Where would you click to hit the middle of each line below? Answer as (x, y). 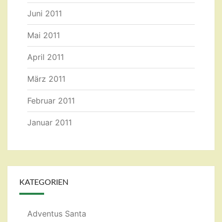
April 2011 (46, 57)
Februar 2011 (51, 101)
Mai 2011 (44, 35)
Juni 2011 (45, 14)
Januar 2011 (50, 123)
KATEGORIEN (44, 183)
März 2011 (46, 79)
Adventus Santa (57, 214)
